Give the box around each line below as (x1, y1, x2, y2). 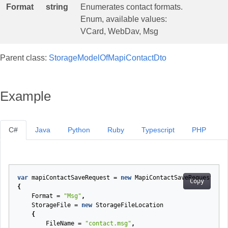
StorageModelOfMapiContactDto (49, 53, 166, 62)
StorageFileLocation (96, 202, 163, 209)
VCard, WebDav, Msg (80, 27, 158, 36)
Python (68, 126, 90, 134)
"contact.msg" (85, 220, 131, 227)
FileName (46, 220, 74, 227)
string (46, 3, 68, 11)
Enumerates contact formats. (80, 3, 183, 11)
